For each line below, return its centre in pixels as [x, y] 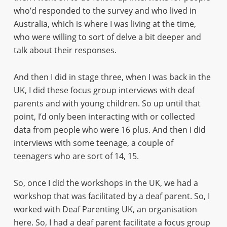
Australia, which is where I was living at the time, [105, 24]
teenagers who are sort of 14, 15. [76, 156]
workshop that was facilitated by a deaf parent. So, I [111, 196]
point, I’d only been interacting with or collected [104, 117]
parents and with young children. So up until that [107, 103]
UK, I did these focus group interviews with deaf [104, 90]
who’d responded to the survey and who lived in [105, 11]
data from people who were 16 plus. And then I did [109, 130]
